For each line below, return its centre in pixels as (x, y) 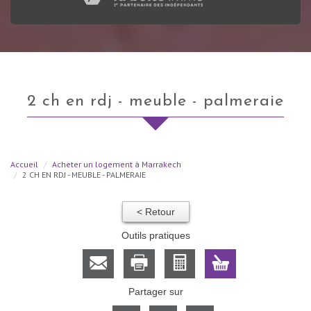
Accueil (24, 164)
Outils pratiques (155, 235)
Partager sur (155, 291)
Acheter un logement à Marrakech (117, 164)
